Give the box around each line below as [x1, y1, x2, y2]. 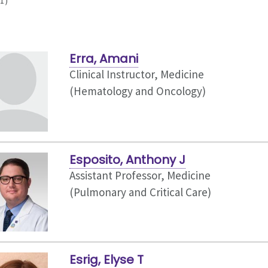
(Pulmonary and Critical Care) [69, 185, 211, 200]
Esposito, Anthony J [69, 151, 185, 169]
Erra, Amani [69, 50, 138, 67]
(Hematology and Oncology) [69, 83, 206, 98]
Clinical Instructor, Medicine [69, 66, 204, 81]
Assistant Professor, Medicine [69, 168, 211, 183]
